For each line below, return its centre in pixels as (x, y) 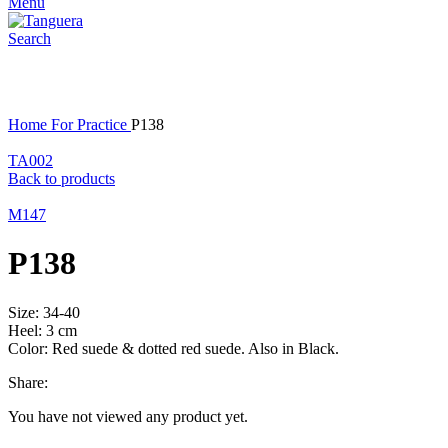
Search (29, 38)
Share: (28, 382)
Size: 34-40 (44, 312)
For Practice (91, 124)
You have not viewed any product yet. (128, 416)
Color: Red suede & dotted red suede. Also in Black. (173, 348)
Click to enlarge (58, 106)
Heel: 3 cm (42, 330)
